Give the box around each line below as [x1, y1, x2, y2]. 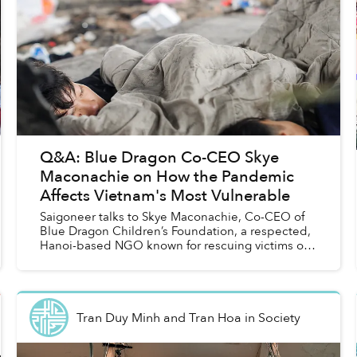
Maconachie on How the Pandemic [39, 166, 294, 188]
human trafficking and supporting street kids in [39, 252, 300, 269]
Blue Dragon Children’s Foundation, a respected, [39, 223, 311, 240]
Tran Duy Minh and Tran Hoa [76, 308, 241, 327]
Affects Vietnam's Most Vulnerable [39, 185, 290, 207]
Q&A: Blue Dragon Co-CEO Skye [39, 147, 279, 169]
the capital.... [39, 266, 112, 283]
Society [257, 308, 300, 327]
